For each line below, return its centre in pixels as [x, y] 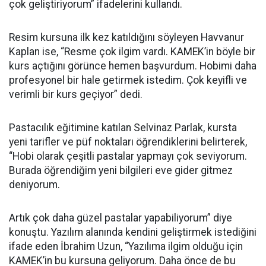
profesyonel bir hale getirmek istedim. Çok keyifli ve [128, 80]
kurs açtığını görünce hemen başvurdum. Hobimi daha [133, 66]
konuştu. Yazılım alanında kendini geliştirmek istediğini [133, 232]
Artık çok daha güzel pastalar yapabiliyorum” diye [121, 218]
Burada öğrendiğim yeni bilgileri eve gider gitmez [121, 170]
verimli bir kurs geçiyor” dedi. [76, 94]
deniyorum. [34, 185]
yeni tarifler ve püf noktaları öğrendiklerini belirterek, [128, 142]
